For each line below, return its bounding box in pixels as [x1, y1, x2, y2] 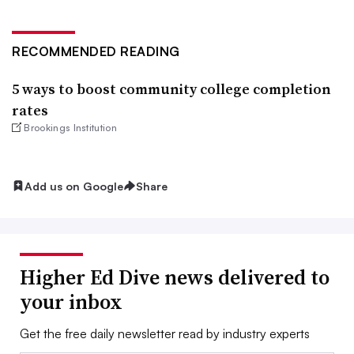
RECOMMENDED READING [12, 43, 180, 59]
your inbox [20, 288, 122, 317]
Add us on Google [24, 179, 123, 193]
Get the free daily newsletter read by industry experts [20, 326, 310, 342]
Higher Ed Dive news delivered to [20, 263, 330, 292]
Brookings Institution [24, 121, 118, 134]
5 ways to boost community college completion [12, 78, 331, 99]
